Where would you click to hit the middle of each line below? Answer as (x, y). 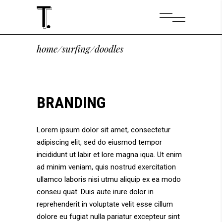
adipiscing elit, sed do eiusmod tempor (99, 142)
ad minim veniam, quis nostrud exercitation (106, 167)
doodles (109, 48)
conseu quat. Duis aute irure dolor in (95, 192)
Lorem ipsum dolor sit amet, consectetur (104, 130)
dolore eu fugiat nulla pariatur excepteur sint (108, 217)
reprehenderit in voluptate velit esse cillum (105, 204)
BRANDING (71, 103)
